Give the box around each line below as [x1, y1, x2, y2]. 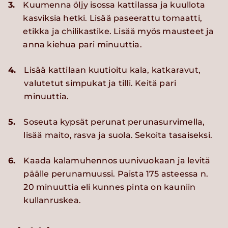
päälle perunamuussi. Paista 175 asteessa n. [23, 169, 209, 179]
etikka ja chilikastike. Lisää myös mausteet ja [23, 26, 214, 37]
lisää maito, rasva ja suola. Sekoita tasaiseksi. [23, 130, 213, 140]
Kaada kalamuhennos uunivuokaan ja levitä [23, 156, 211, 166]
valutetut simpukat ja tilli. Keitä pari [24, 78, 177, 89]
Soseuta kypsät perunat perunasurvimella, [23, 117, 205, 127]
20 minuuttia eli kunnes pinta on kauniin [23, 182, 196, 192]
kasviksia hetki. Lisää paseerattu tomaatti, [23, 13, 203, 23]
